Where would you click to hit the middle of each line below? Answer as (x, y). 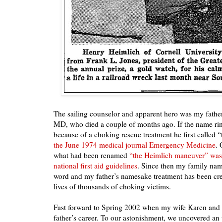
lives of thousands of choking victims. (112, 187)
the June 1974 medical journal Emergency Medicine (135, 145)
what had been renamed (91, 155)
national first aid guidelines (95, 166)
